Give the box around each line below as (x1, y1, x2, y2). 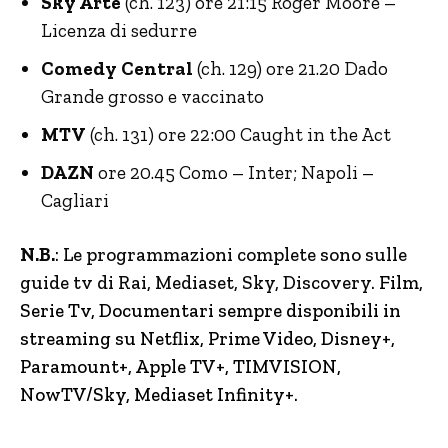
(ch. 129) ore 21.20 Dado (193, 57, 388, 80)
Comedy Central (41, 57, 193, 80)
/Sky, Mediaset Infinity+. (86, 383, 298, 406)
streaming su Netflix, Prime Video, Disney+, (20, 327, 395, 350)
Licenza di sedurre (41, 19, 197, 42)
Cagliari (41, 189, 109, 212)
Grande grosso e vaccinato (41, 85, 264, 108)
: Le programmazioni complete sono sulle (55, 243, 407, 266)
